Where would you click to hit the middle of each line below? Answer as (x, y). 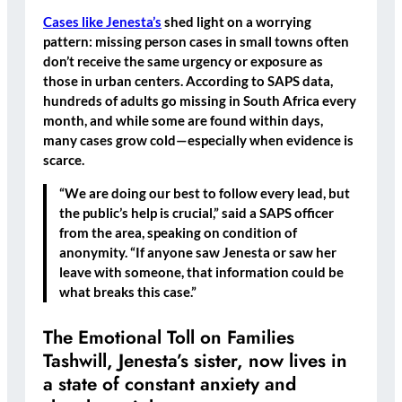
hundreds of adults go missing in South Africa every (200, 101)
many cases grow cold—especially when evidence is (198, 141)
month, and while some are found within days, (183, 121)
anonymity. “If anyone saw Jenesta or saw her (198, 252)
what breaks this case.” (128, 292)
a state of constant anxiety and (170, 384)
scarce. (64, 161)
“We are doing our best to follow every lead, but (205, 193)
